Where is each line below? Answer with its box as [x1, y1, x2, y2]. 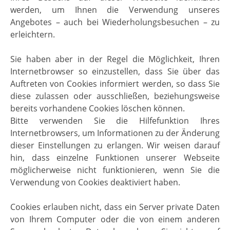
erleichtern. [10, 28, 55, 40]
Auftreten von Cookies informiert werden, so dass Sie [10, 78, 220, 89]
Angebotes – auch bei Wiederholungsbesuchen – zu [10, 16, 220, 28]
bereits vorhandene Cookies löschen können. [10, 102, 185, 114]
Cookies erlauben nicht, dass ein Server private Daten [10, 201, 220, 213]
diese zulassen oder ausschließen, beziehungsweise [10, 90, 220, 102]
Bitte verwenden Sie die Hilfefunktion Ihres [10, 114, 220, 126]
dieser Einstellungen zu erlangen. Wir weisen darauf [10, 139, 220, 151]
